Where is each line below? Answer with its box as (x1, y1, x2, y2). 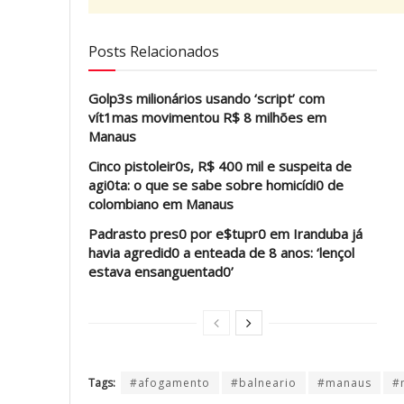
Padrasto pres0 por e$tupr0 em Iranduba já (88, 225, 363, 243)
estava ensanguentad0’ (88, 262, 234, 281)
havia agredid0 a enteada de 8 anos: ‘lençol (88, 243, 354, 262)
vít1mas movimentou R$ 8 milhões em (88, 108, 326, 127)
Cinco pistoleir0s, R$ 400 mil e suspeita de (88, 157, 352, 176)
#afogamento (130, 375, 210, 391)
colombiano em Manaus (88, 195, 241, 214)
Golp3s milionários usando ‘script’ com (88, 89, 325, 108)
